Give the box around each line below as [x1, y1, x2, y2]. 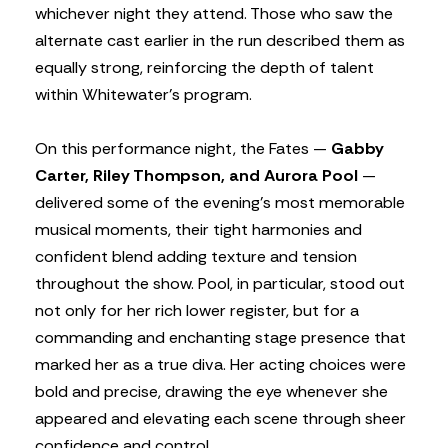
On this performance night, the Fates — [35, 137, 331, 159]
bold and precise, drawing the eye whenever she [35, 380, 388, 402]
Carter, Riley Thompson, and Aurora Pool [35, 164, 358, 186]
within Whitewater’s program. [35, 84, 252, 106]
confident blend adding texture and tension [35, 245, 357, 267]
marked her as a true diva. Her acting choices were [35, 353, 406, 375]
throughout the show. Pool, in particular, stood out [35, 272, 405, 294]
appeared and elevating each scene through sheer [35, 407, 406, 429]
